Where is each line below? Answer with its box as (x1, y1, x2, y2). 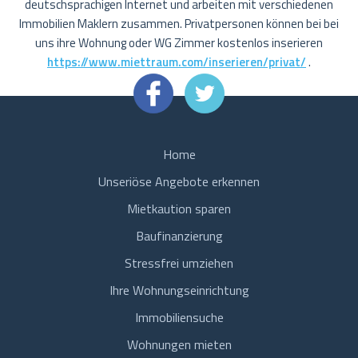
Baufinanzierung (135, 226, 223, 245)
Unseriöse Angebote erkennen (98, 172, 260, 191)
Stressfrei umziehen (125, 253, 233, 272)
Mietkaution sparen (127, 199, 231, 218)
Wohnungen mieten (126, 335, 232, 354)
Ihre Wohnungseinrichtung (109, 280, 249, 300)
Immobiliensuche (134, 308, 224, 327)
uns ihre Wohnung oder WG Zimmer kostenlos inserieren (35, 34, 323, 52)
